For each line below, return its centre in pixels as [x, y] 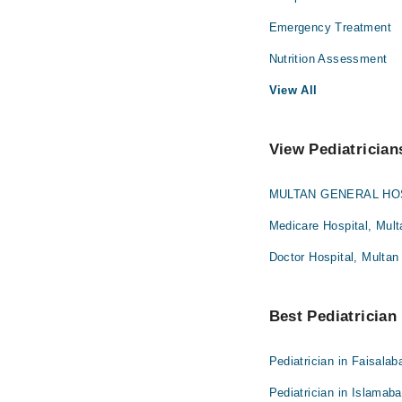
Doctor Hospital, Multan [334, 257]
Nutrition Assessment [328, 59]
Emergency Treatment [330, 27]
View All [293, 90]
